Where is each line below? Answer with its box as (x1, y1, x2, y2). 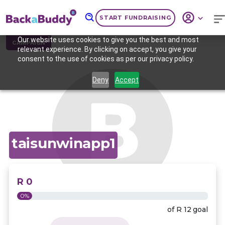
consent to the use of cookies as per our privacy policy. (17, 55, 194, 63)
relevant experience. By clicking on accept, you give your (17, 45, 197, 53)
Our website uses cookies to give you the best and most (17, 36, 199, 44)
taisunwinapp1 (11, 134, 116, 152)
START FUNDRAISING (99, 14, 171, 21)
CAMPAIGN (12, 39, 45, 46)
